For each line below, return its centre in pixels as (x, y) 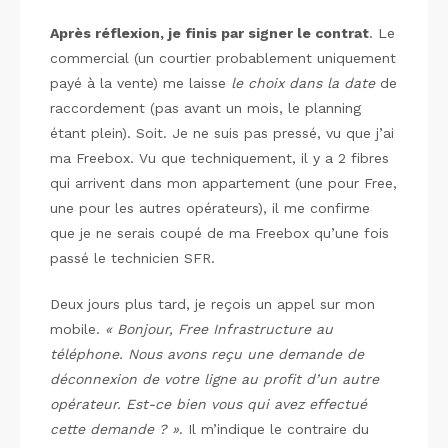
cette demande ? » (114, 429)
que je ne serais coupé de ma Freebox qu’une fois (219, 233)
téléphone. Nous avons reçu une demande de (207, 354)
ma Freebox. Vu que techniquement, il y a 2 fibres (219, 158)
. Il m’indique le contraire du (274, 429)
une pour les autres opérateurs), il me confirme (210, 208)
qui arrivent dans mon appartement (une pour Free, (223, 183)
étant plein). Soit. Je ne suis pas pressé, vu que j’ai (222, 133)
